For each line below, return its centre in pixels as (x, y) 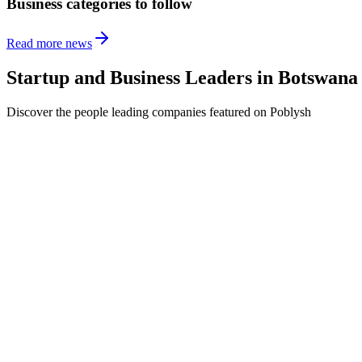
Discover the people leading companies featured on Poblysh (159, 112)
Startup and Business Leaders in (140, 78)
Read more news (49, 44)
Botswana (318, 78)
